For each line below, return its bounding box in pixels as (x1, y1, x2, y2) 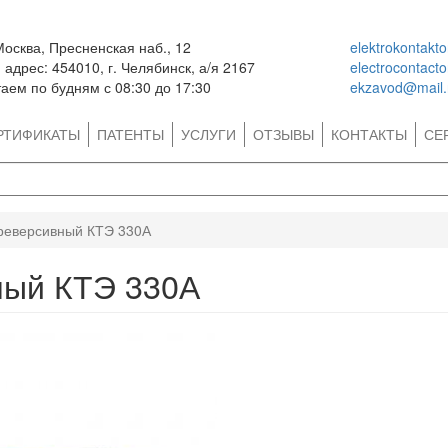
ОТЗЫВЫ (253, 124, 314, 144)
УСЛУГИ (181, 124, 236, 144)
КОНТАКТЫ (331, 124, 407, 144)
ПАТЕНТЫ (97, 124, 164, 144)
